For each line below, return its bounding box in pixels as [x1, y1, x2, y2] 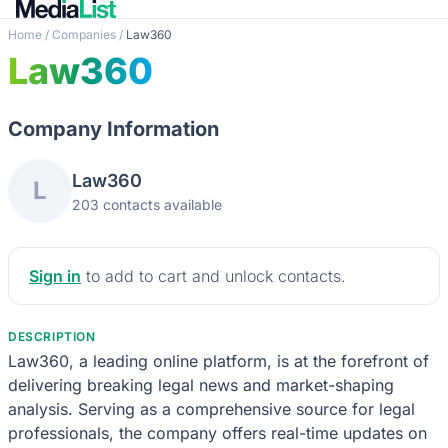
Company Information [8, 116, 219, 141]
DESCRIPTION [8, 328, 96, 344]
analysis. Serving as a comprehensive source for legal [8, 398, 415, 419]
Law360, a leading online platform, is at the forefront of [8, 350, 429, 371]
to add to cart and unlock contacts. [81, 265, 346, 286]
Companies [52, 26, 116, 42]
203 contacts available [72, 195, 222, 213]
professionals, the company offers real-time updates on [8, 422, 427, 443]
